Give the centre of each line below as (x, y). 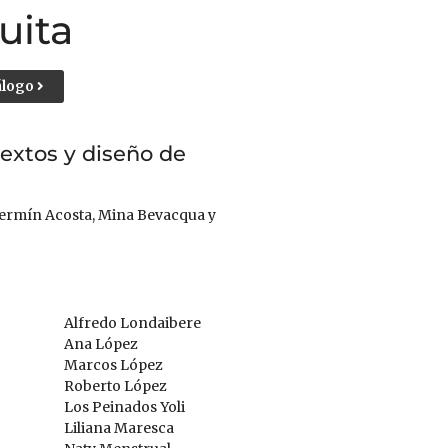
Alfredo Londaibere (132, 323)
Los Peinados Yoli (124, 407)
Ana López (100, 344)
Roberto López (115, 386)
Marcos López (113, 365)
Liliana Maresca (118, 428)
